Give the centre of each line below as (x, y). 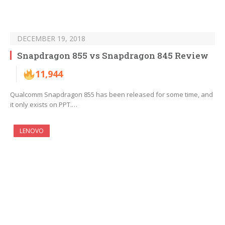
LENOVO (32, 131)
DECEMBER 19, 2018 (51, 39)
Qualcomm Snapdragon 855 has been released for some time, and (111, 95)
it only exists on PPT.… (44, 105)
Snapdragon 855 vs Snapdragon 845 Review (113, 56)
